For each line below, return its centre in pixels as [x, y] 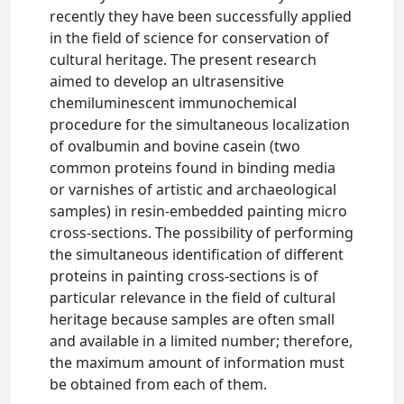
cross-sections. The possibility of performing [202, 233]
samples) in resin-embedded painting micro [199, 211]
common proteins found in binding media [193, 168]
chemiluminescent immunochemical [174, 103]
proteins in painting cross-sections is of [184, 276]
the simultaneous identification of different [197, 254]
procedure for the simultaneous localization [200, 124]
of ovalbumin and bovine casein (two [175, 146]
